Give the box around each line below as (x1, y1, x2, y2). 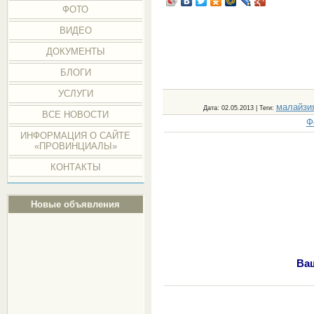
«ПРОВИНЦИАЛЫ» (34, 141, 117, 151)
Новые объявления (31, 199, 121, 210)
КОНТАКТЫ (50, 162, 101, 172)
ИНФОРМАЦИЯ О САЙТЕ (20, 130, 131, 141)
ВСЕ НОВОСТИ (42, 109, 109, 120)
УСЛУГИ (57, 88, 93, 99)
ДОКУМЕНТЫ (46, 46, 105, 57)
